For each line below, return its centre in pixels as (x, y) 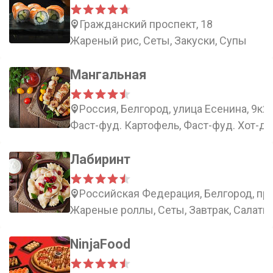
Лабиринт (100, 159)
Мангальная (108, 75)
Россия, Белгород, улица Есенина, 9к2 (174, 109)
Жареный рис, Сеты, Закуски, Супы (158, 41)
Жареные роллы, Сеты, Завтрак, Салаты (171, 210)
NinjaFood (100, 244)
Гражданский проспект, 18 (146, 24)
